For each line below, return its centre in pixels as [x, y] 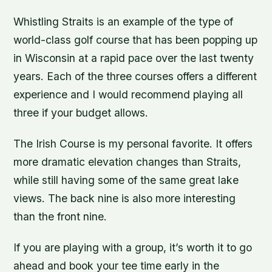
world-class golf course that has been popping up [136, 40]
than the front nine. [60, 217]
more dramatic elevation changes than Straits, [127, 162]
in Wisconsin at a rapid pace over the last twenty [134, 58]
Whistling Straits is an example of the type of [124, 22]
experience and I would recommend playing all [128, 95]
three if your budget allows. [81, 113]
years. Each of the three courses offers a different [135, 76]
